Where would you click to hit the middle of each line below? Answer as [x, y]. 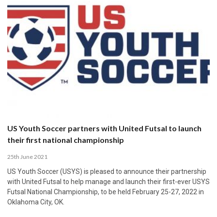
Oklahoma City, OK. [36, 202]
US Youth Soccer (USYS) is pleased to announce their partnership [107, 172]
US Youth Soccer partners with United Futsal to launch [104, 128]
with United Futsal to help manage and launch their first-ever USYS [108, 182]
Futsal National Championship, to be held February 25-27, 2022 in [106, 192]
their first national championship [66, 140]
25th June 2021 [27, 157]
